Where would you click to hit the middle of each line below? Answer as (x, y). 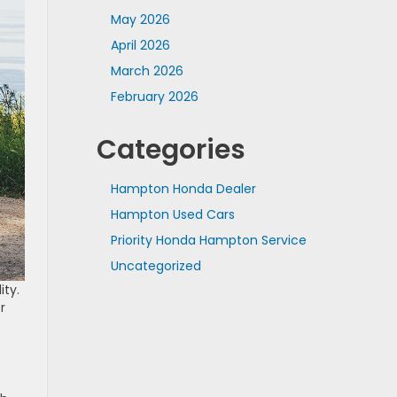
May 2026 (140, 19)
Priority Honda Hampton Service (209, 240)
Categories (171, 149)
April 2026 (140, 45)
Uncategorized (156, 265)
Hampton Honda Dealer (183, 188)
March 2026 (147, 70)
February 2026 (155, 96)
